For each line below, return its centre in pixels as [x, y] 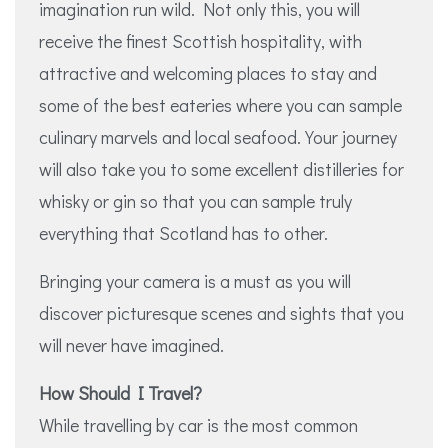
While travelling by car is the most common [198, 424]
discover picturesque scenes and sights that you [221, 312]
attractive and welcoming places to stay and [208, 72]
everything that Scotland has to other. [183, 232]
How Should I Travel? [120, 392]
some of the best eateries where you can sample [220, 104]
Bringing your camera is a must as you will [195, 280]
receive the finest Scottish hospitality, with [200, 40]
